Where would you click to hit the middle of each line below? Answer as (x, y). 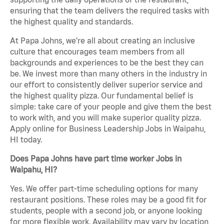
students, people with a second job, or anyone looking (106, 211)
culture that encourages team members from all (97, 52)
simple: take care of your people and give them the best (111, 107)
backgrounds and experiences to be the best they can (107, 63)
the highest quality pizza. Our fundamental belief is (102, 96)
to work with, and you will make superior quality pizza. (105, 118)
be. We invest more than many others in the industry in (108, 74)
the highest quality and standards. (71, 22)
